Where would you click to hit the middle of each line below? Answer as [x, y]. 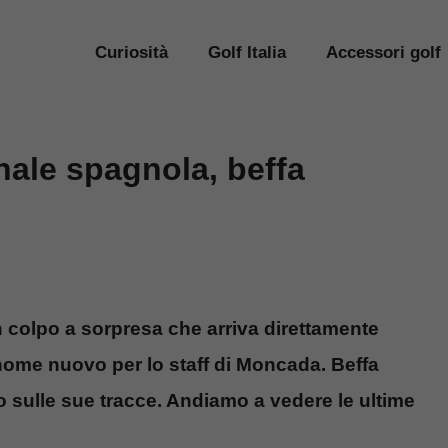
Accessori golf [383, 52]
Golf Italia [247, 52]
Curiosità [131, 52]
